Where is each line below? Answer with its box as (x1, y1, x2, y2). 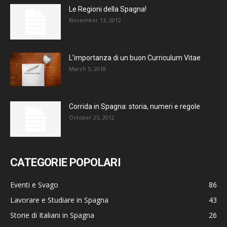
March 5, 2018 (69, 64, 106, 72)
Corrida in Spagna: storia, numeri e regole (69, 102, 200, 110)
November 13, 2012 (69, 16, 121, 24)
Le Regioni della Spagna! (69, 5, 146, 13)
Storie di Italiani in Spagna (10, 210, 94, 220)
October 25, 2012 (69, 113, 115, 121)
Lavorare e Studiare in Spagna (10, 195, 108, 205)
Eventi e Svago (10, 179, 58, 190)
